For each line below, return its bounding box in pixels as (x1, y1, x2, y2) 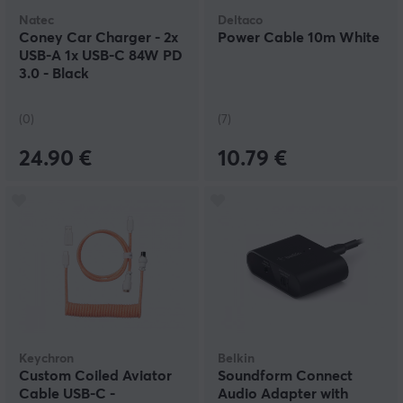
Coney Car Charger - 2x (19, 31, 178, 46)
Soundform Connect (218, 369, 353, 384)
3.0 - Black (19, 67, 89, 82)
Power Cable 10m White (218, 31, 380, 46)
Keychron (19, 353, 74, 366)
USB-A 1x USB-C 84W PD (19, 49, 183, 64)
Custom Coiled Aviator (19, 369, 172, 384)
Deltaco (218, 14, 263, 28)
